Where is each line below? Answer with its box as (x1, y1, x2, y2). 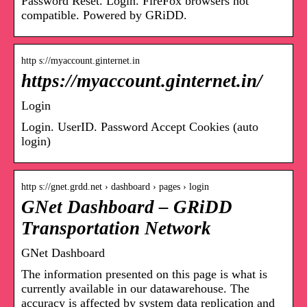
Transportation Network (21, 217, 211, 238)
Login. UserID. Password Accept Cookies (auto (21, 119, 258, 134)
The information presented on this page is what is (21, 267, 267, 281)
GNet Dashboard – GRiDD (21, 196, 232, 217)
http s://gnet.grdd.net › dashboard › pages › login (21, 181, 209, 192)
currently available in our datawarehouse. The (21, 281, 249, 295)
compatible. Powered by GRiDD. (21, 8, 187, 22)
